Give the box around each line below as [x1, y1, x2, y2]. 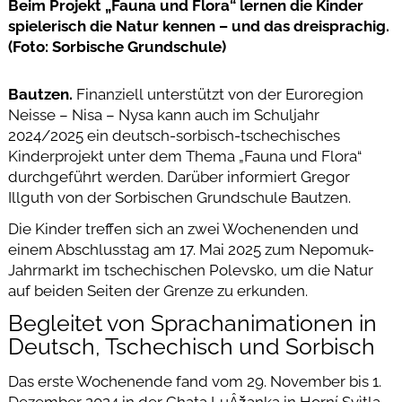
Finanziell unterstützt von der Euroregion [72, 84, 363, 103]
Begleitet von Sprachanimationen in [7, 310, 377, 337]
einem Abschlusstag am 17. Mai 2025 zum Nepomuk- [7, 240, 374, 259]
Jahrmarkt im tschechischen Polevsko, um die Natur [7, 261, 373, 280]
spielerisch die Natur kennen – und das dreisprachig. [7, 16, 389, 35]
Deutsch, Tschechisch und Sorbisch [7, 334, 375, 361]
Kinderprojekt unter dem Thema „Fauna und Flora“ [7, 146, 362, 165]
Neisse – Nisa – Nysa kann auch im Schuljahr [7, 105, 319, 124]
